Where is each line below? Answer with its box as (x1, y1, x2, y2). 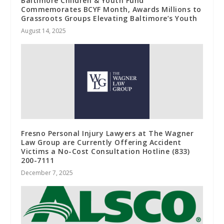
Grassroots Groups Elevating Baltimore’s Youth (21, 13, 197, 23)
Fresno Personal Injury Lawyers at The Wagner (21, 128, 194, 138)
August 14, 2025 (21, 26, 66, 35)
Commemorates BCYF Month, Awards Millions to (21, 4, 201, 14)
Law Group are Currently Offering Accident (21, 137, 181, 147)
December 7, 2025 (21, 168, 73, 177)
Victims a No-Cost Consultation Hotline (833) (21, 146, 190, 156)
